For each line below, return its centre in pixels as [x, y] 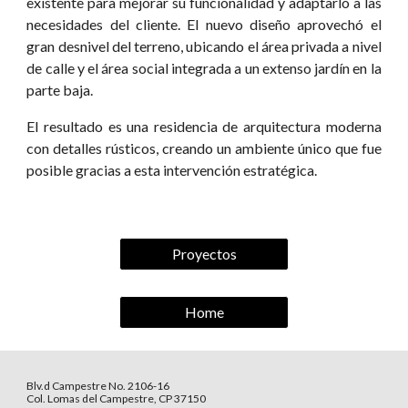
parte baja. [60, 90]
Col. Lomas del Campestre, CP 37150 [117, 398]
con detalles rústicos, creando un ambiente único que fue [204, 148]
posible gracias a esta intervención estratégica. [172, 170]
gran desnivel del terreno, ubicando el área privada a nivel [204, 46]
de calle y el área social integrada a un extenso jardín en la [204, 68]
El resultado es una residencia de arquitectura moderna [204, 126]
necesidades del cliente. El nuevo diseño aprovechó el [204, 24]
